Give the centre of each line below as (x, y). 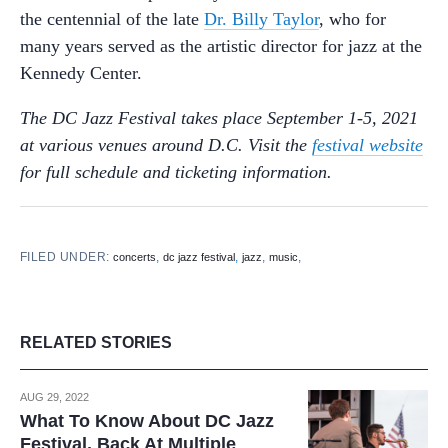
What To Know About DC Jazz (147, 421)
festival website (367, 145)
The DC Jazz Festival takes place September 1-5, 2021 (219, 118)
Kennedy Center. (81, 73)
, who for (352, 19)
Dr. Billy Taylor (261, 19)
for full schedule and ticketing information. (178, 172)
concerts (135, 257)
